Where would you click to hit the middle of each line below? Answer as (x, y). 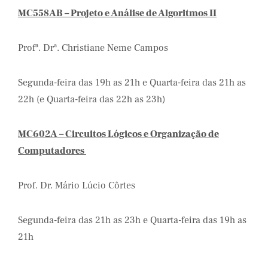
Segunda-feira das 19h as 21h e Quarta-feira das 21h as (132, 83)
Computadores (52, 151)
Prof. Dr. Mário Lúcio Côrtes (77, 185)
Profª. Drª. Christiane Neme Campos (93, 48)
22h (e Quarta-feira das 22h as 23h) (92, 99)
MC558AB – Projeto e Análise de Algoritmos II (117, 13)
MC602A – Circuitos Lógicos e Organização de (118, 134)
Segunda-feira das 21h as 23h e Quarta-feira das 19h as (132, 220)
